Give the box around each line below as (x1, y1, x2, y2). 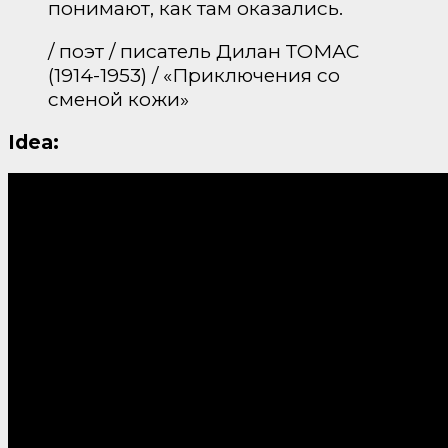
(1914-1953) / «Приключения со (48, 62, 340, 87)
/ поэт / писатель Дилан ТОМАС (48, 38, 359, 63)
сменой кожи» (48, 86, 189, 111)
